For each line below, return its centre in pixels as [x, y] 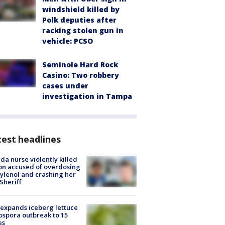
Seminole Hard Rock [80, 64]
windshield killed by [81, 9]
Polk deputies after [79, 20]
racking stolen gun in [83, 30]
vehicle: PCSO [68, 41]
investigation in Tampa [87, 96]
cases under [65, 85]
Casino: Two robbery [81, 75]
